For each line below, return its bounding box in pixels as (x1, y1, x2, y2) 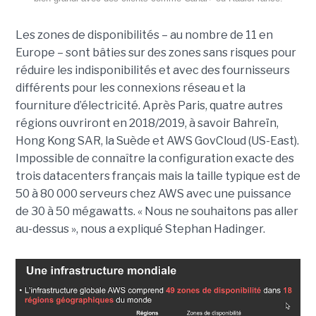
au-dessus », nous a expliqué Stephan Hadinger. (15, 222, 265, 236)
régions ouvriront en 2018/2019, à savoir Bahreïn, (15, 116, 279, 130)
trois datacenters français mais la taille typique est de (15, 169, 300, 183)
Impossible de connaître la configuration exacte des (15, 152, 294, 166)
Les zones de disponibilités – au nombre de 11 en (15, 28, 273, 42)
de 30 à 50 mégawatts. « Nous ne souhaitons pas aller (15, 205, 298, 219)
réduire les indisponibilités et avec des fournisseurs (15, 63, 290, 78)
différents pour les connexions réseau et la (15, 81, 245, 95)
